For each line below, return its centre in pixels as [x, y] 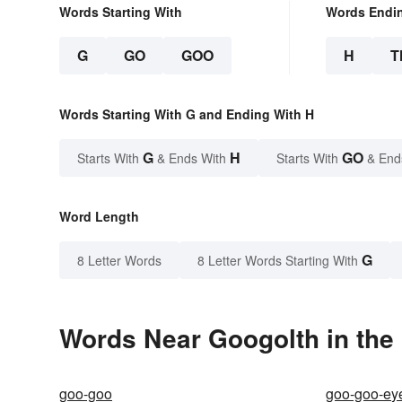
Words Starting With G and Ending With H [187, 114]
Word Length [99, 216]
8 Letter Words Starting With [278, 260]
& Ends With [192, 157]
